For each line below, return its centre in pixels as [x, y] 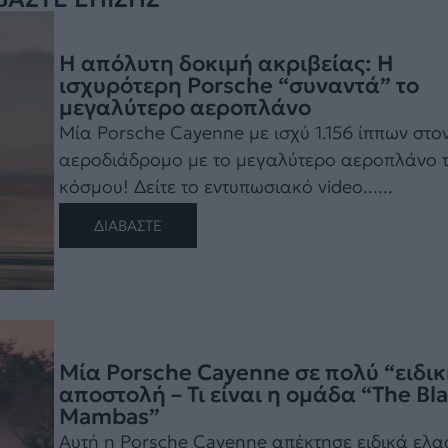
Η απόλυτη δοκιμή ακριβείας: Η [226, 64]
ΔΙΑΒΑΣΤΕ [127, 226]
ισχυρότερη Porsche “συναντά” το [238, 86]
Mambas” [109, 417]
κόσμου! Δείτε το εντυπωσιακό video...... [225, 187]
